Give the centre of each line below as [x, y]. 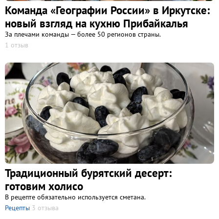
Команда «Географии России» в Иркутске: [107, 10]
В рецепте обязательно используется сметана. [75, 197]
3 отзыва [45, 208]
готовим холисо [44, 186]
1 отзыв [17, 45]
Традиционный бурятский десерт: [88, 173]
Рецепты [17, 208]
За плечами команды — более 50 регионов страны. [83, 34]
